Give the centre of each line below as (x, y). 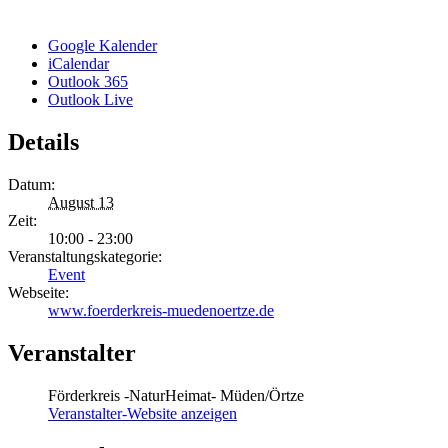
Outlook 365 (88, 82)
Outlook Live (90, 100)
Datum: (31, 185)
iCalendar (78, 64)
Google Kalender (102, 46)
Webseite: (38, 293)
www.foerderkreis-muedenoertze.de (161, 311)
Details (43, 142)
